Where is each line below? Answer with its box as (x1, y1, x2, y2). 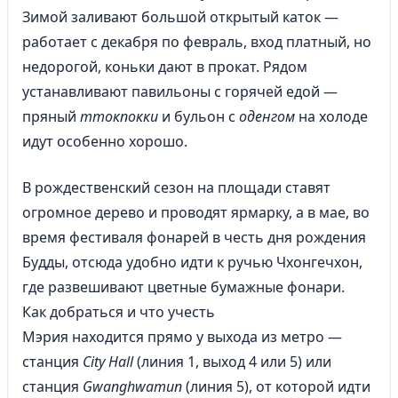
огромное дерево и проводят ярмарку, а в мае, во (22, 203, 370, 222)
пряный (22, 107, 80, 126)
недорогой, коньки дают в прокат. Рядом (22, 57, 307, 76)
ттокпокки (80, 107, 158, 126)
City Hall (83, 352, 133, 371)
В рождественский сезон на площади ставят (22, 178, 330, 197)
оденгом (239, 107, 295, 126)
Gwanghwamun (83, 377, 182, 396)
